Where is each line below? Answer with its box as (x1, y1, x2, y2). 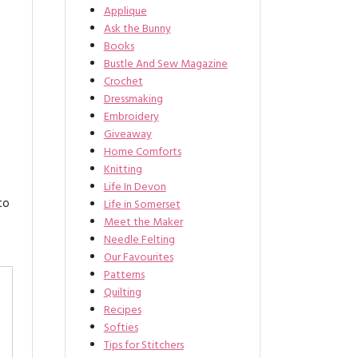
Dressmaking (103, 90, 163, 109)
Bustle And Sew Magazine (103, 55, 228, 74)
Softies (103, 319, 138, 338)
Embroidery (103, 108, 159, 127)
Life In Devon (103, 178, 166, 197)
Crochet (103, 73, 143, 92)
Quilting (103, 284, 141, 303)
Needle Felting (103, 231, 175, 250)
